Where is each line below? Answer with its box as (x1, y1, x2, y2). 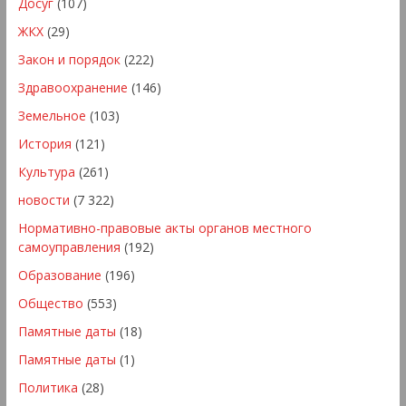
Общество (17, 295, 83, 313)
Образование (17, 266, 101, 285)
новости (17, 191, 70, 209)
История (17, 135, 72, 153)
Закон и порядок (17, 51, 121, 69)
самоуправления (17, 238, 121, 256)
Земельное (17, 107, 86, 125)
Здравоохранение (17, 79, 128, 97)
